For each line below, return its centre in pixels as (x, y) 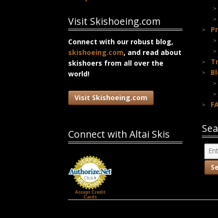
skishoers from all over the (116, 63)
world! (79, 74)
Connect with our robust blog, (121, 42)
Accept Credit (90, 192)
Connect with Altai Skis (119, 134)
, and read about (153, 53)
